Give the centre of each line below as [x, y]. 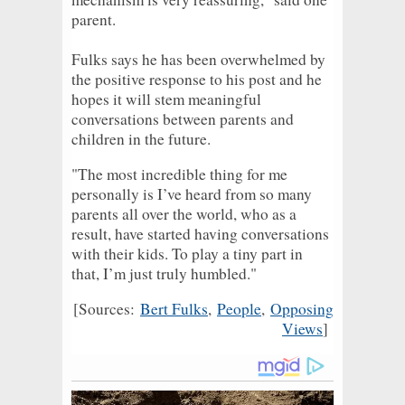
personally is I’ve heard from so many [192, 193]
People [239, 308]
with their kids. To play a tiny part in [187, 253]
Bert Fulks [174, 308]
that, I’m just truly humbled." [164, 273]
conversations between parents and [183, 118]
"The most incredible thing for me [179, 174]
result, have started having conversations [200, 233]
